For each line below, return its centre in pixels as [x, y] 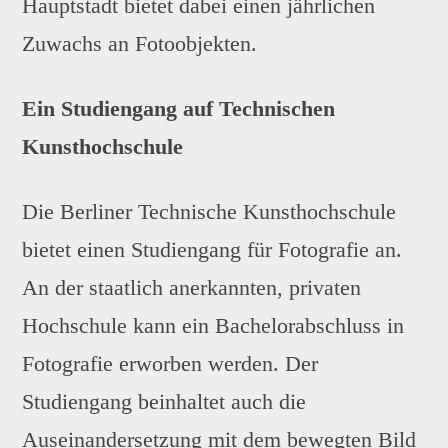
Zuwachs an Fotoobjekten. [140, 44]
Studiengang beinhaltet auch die [164, 401]
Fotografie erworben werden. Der [170, 363]
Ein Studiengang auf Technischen [179, 109]
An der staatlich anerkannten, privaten [192, 287]
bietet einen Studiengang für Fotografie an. [212, 249]
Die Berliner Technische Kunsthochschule [209, 211]
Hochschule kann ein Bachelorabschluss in [213, 325]
